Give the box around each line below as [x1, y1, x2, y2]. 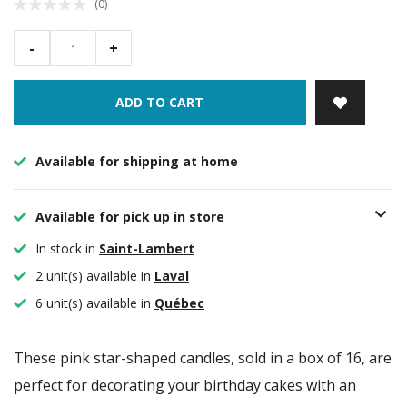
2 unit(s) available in [35, 267, 151, 285]
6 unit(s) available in [35, 294, 151, 313]
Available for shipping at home [32, 153, 238, 171]
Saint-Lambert [99, 240, 194, 258]
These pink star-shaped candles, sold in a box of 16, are [14, 348, 392, 369]
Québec [154, 294, 204, 313]
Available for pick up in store [32, 208, 224, 226]
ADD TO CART [115, 94, 204, 112]
